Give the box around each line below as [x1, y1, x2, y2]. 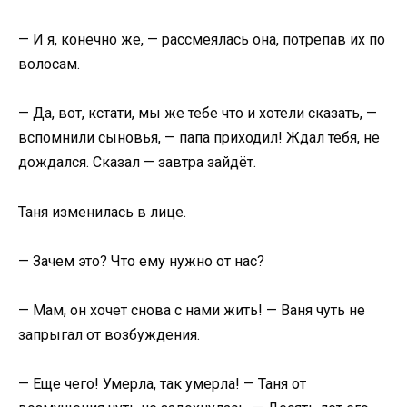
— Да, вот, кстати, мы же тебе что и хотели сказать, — [18, 104, 377, 123]
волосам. [18, 55, 80, 74]
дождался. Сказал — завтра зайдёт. [18, 154, 256, 172]
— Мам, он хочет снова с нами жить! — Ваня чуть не [18, 301, 365, 319]
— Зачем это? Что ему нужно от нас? [18, 252, 264, 270]
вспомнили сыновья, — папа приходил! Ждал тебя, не [18, 129, 380, 147]
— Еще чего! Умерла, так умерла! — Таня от [18, 375, 306, 393]
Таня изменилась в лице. [18, 203, 186, 221]
